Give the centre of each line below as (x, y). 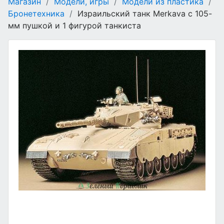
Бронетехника (36, 13)
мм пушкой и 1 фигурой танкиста (74, 25)
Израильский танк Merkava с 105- (143, 13)
